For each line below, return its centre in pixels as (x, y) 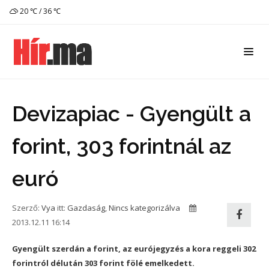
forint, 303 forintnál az (122, 146)
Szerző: (27, 208)
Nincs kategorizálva (144, 208)
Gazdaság (86, 208)
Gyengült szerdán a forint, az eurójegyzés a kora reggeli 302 (134, 249)
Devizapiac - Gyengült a (131, 113)
